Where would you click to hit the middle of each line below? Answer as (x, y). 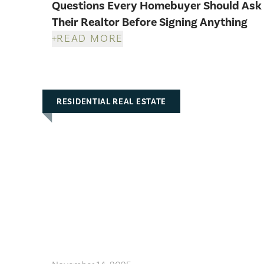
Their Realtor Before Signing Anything (150, 22)
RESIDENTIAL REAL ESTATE (112, 102)
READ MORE (90, 38)
